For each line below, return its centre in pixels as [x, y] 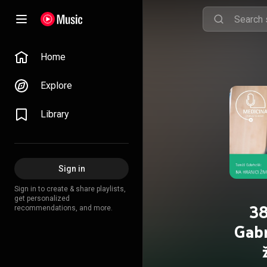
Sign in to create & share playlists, [70, 189]
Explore [56, 86]
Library [55, 114]
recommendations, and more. [63, 208]
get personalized [42, 198]
